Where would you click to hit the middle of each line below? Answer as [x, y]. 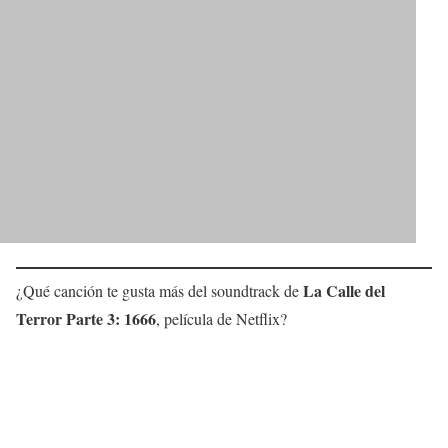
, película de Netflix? [221, 319]
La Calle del [344, 291]
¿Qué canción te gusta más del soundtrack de [159, 291]
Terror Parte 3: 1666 [86, 319]
